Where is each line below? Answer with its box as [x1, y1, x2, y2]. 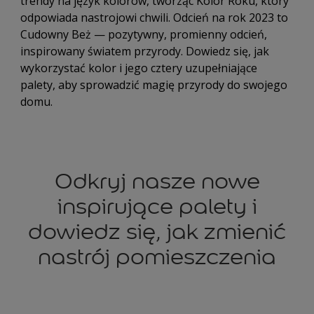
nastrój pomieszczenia [38, 243, 276, 271]
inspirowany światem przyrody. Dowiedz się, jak [20, 43, 269, 59]
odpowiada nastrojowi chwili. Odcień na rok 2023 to [20, 10, 288, 25]
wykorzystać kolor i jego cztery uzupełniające [20, 60, 257, 76]
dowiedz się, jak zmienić [28, 218, 286, 245]
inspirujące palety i [57, 193, 257, 220]
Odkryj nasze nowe [54, 168, 260, 195]
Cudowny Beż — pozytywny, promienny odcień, [20, 27, 267, 42]
